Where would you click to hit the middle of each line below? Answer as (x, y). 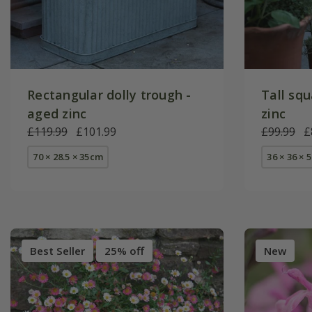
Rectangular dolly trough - (109, 94)
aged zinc (57, 113)
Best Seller (57, 250)
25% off (124, 250)
